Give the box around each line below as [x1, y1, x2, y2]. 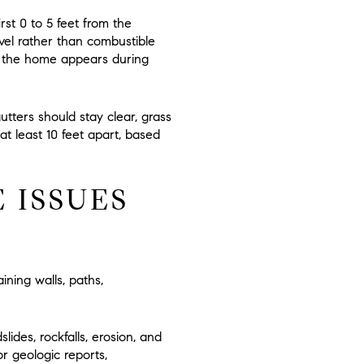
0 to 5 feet [19, 15, 79, 31]
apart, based [84, 126, 160, 142]
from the [79, 15, 132, 31]
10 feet [46, 126, 84, 142]
